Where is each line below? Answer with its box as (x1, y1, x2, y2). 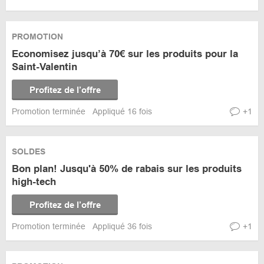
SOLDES (12, 147, 45, 156)
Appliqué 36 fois (93, 222, 152, 231)
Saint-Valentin (12, 61, 77, 72)
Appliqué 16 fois (93, 107, 152, 116)
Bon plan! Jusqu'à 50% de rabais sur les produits (12, 163, 242, 174)
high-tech (12, 176, 56, 187)
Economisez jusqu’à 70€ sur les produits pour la (12, 48, 238, 60)
